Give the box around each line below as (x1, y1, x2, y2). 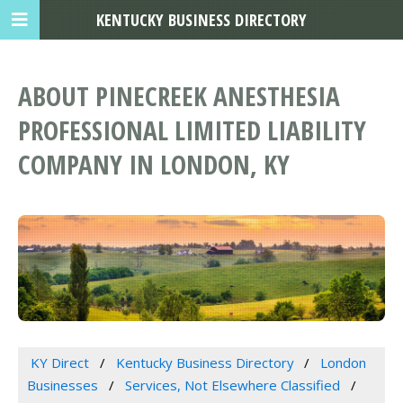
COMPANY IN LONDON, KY (18, 147, 290, 183)
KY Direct (30, 354, 89, 372)
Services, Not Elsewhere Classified (124, 376, 340, 395)
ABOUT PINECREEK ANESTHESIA (18, 78, 340, 114)
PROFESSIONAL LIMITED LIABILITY (18, 112, 366, 148)
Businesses (27, 376, 98, 395)
